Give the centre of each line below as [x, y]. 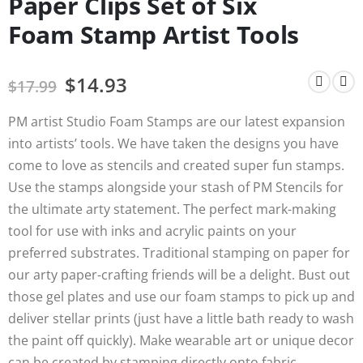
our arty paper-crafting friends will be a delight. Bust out [179, 275]
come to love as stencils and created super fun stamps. [176, 165]
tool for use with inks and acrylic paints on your [152, 231]
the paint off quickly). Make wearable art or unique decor [181, 340]
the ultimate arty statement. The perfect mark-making [172, 209]
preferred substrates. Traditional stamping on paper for [179, 253]
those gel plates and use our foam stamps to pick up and [181, 297]
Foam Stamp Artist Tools [154, 34]
